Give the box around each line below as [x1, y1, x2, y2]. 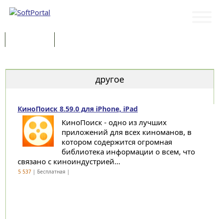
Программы [12, 36, 47, 45]
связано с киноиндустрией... [17, 156, 120, 166]
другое [95, 73, 124, 85]
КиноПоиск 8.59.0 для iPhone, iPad [17, 104, 138, 113]
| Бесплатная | [31, 168, 71, 175]
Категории [9, 55, 45, 66]
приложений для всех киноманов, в [61, 127, 192, 137]
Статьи [65, 36, 85, 45]
